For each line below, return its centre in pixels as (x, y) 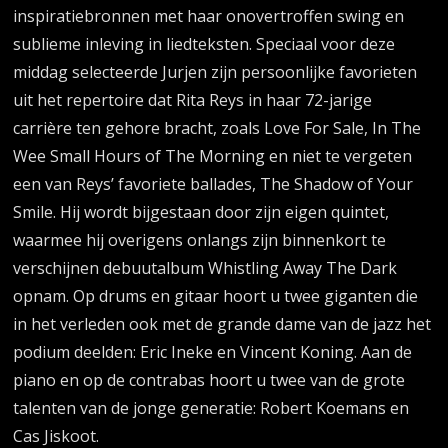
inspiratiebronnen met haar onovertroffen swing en (209, 16)
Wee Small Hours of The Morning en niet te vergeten (213, 156)
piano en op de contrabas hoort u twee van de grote (209, 380)
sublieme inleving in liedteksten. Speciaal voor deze (204, 44)
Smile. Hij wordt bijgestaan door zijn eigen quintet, (201, 212)
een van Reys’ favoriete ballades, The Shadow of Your (213, 184)
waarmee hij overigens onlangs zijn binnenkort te (200, 240)
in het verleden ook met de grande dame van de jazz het (222, 324)
